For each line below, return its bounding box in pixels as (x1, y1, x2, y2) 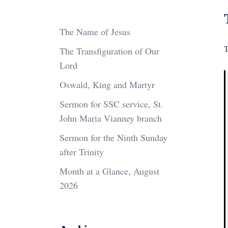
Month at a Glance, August (60, 165, 159, 177)
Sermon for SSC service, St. (60, 98, 163, 110)
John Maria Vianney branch (60, 112, 162, 124)
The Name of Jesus (60, 25, 130, 38)
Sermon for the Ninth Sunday (60, 131, 167, 144)
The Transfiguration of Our (60, 45, 159, 57)
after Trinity (60, 146, 104, 158)
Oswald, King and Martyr (60, 78, 155, 91)
